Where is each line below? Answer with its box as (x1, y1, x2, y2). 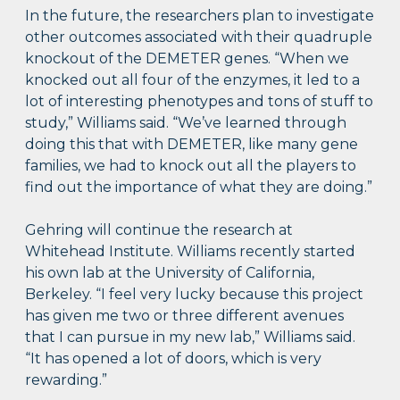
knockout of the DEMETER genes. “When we (25, 49, 350, 67)
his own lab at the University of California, (25, 263, 315, 281)
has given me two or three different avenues (25, 306, 345, 324)
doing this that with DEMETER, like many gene (25, 135, 359, 153)
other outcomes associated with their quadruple (25, 28, 373, 46)
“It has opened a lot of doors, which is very (25, 349, 322, 367)
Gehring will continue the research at (25, 221, 294, 238)
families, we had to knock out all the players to (25, 156, 357, 174)
